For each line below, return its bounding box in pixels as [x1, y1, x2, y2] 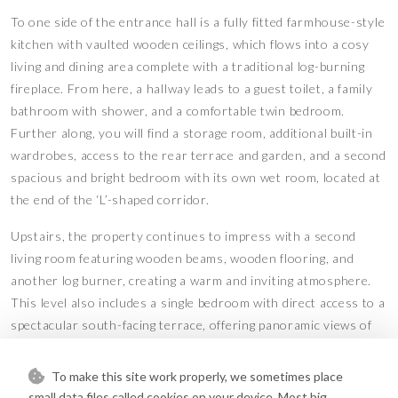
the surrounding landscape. [11, 339, 172, 355]
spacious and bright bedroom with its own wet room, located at [11, 170, 381, 186]
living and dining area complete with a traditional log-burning [11, 59, 365, 75]
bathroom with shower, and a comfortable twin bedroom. [11, 103, 346, 119]
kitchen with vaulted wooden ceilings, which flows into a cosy [11, 36, 370, 52]
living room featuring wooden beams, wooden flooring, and [11, 251, 354, 267]
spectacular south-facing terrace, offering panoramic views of [11, 317, 372, 333]
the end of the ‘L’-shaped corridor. [11, 192, 210, 208]
